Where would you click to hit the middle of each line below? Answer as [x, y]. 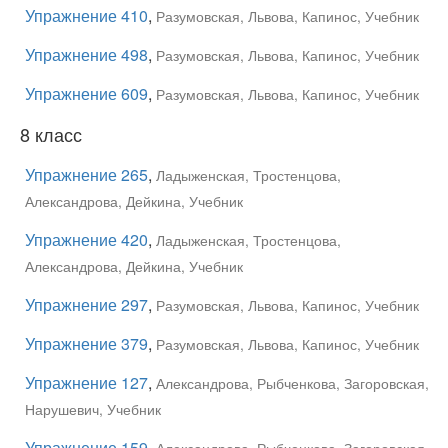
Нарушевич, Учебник [93, 409]
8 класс [51, 134]
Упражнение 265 [86, 174]
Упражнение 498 [86, 54]
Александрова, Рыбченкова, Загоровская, [292, 383]
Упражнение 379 [86, 343]
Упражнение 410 [86, 15]
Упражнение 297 [86, 304]
